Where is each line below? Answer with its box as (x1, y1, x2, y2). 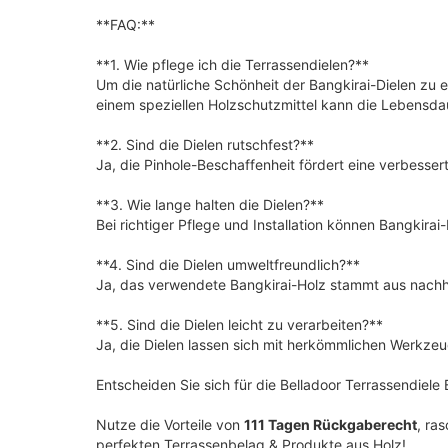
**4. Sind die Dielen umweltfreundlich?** (96, 255, 360, 273)
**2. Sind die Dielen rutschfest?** (96, 135, 314, 153)
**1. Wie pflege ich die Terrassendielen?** (96, 55, 369, 73)
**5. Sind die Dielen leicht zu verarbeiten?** (96, 315, 383, 333)
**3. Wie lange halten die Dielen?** (96, 195, 324, 213)
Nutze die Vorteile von (96, 415, 244, 433)
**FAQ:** (96, 15, 155, 33)
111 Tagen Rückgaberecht (244, 415, 417, 433)
